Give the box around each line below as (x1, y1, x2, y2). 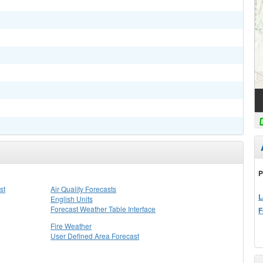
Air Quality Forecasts (50, 184, 116, 194)
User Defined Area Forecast (50, 231, 139, 241)
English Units (50, 194, 93, 204)
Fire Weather (50, 221, 92, 231)
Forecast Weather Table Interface (50, 204, 156, 214)
